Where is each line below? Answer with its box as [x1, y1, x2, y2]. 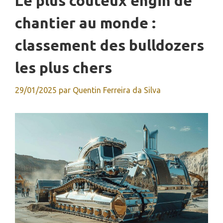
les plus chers [15, 59, 112, 77]
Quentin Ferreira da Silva [73, 86, 161, 95]
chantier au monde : [15, 14, 156, 32]
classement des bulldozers [15, 37, 204, 54]
